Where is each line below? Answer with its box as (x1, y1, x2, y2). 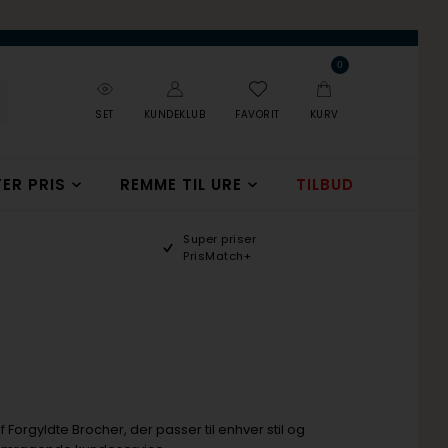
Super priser (183, 231, 257, 247)
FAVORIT (235, 107, 280, 122)
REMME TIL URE (119, 174, 242, 195)
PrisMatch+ (183, 248, 252, 264)
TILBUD (295, 174, 354, 195)
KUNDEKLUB (143, 107, 206, 122)
